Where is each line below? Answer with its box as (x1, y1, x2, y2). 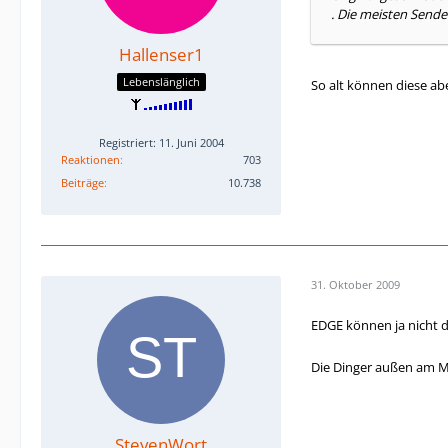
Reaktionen (61, 151, 120, 167)
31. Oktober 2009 (311, 277, 400, 293)
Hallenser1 (118, 43, 204, 67)
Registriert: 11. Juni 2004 (98, 134, 224, 150)
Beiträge (61, 174, 104, 190)
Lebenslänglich (122, 73, 200, 89)
